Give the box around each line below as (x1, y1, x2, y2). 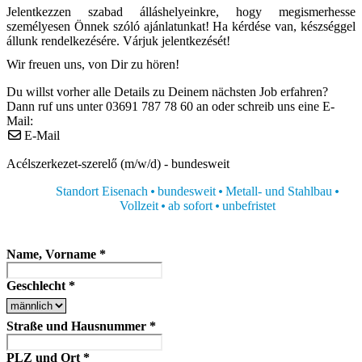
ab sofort (164, 198, 216, 213)
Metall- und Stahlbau (222, 183, 335, 198)
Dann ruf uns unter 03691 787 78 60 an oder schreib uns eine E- (6, 99, 335, 113)
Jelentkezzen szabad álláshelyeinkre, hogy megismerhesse (6, 5, 356, 19)
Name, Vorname (6, 246, 99, 261)
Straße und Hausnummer (6, 318, 149, 333)
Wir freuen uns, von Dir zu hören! (6, 57, 179, 71)
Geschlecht (6, 278, 69, 293)
